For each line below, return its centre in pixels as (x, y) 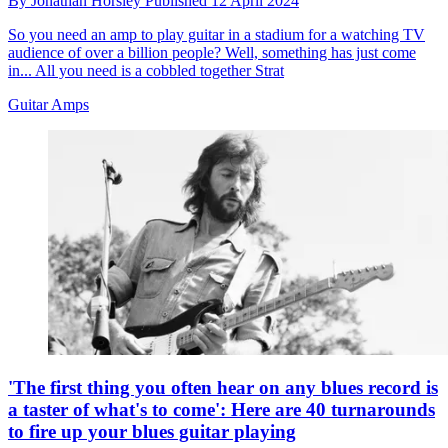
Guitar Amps (48, 104)
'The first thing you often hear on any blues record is (223, 388)
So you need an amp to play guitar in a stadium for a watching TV (216, 34)
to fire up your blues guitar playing (152, 432)
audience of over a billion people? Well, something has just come (212, 52)
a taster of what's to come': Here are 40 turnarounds (221, 410)
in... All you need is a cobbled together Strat (146, 70)
